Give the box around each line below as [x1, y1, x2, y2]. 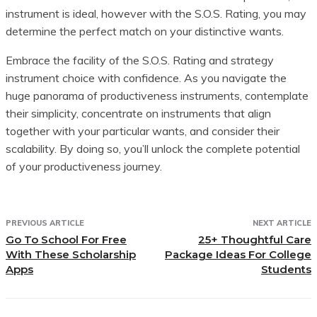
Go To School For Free [6, 232, 127, 246]
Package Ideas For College [164, 247, 311, 261]
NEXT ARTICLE [252, 217, 311, 228]
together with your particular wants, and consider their [6, 123, 279, 138]
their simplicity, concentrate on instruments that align [6, 105, 271, 120]
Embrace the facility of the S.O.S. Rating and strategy [6, 52, 274, 67]
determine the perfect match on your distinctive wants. [6, 23, 284, 38]
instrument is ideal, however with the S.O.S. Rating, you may [6, 6, 306, 21]
